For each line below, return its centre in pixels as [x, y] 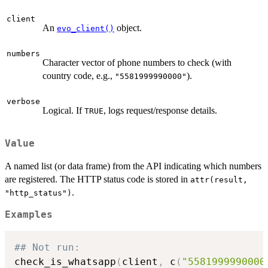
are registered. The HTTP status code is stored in [98, 179]
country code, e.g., [79, 75]
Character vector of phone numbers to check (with [137, 62]
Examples [29, 215]
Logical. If [63, 110]
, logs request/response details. [160, 110]
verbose [23, 101]
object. [128, 28]
